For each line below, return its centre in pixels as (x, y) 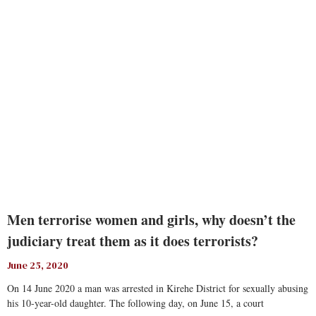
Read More (29, 15)
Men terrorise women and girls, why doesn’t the (151, 220)
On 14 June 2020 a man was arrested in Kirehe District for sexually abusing (158, 288)
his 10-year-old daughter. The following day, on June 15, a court (135, 303)
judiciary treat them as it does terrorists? (133, 241)
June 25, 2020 (38, 265)
